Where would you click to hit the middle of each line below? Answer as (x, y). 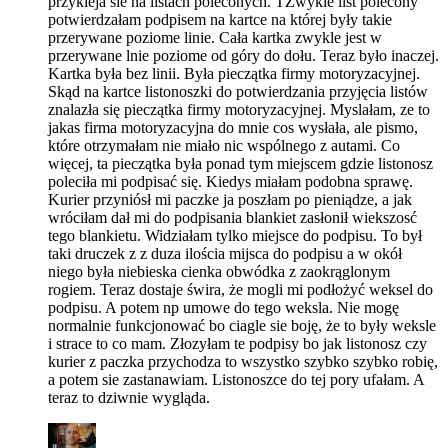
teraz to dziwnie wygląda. (129, 397)
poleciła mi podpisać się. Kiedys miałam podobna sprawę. (230, 181)
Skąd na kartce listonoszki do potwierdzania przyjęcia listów (238, 91)
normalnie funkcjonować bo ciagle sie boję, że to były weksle (242, 325)
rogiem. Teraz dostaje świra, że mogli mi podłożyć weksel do (240, 289)
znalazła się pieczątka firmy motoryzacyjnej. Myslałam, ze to (239, 109)
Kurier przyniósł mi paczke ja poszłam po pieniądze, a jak (230, 199)
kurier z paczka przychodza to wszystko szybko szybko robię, (243, 361)
